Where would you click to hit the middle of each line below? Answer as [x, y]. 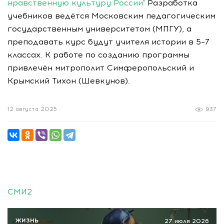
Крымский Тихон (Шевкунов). [69, 81]
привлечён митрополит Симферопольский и [101, 68]
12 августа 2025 [32, 109]
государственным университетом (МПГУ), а [99, 29]
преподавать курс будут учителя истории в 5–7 [108, 42]
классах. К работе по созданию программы [98, 55]
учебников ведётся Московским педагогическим [111, 16]
